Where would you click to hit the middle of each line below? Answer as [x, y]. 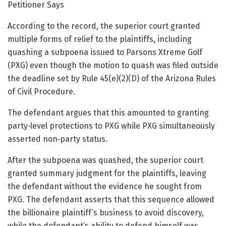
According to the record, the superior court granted [104, 26]
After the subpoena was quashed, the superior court [105, 160]
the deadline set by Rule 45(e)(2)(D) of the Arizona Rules [112, 78]
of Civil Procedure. [41, 91]
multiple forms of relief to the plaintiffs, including [100, 39]
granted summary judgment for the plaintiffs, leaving [107, 173]
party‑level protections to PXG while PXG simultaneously [111, 126]
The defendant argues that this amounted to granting [108, 112]
